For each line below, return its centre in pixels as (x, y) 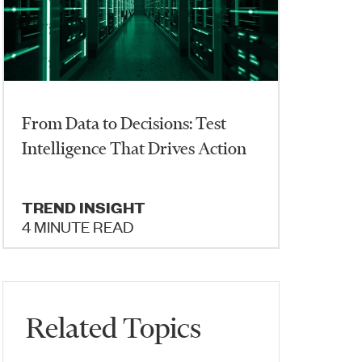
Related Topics (114, 327)
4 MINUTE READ (78, 226)
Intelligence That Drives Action (135, 148)
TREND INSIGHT (84, 207)
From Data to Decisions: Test (124, 123)
